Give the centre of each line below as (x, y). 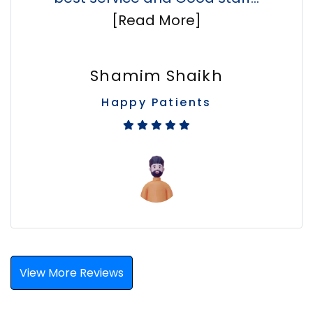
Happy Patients (156, 103)
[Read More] (156, 21)
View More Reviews (72, 273)
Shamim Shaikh (156, 76)
